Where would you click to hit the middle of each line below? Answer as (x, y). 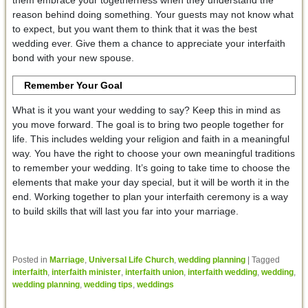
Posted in (30, 260)
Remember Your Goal (74, 86)
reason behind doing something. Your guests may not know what (153, 15)
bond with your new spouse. (73, 58)
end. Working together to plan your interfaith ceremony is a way (150, 197)
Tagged (265, 260)
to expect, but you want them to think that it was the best (134, 29)
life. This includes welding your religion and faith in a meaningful (151, 139)
